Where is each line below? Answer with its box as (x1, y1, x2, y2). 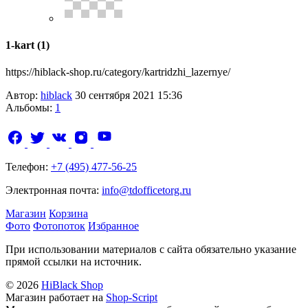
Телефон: (5, 161, 51, 173)
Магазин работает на (5, 291, 106, 304)
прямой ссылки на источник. (5, 256, 142, 268)
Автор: (5, 89, 41, 102)
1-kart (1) (5, 39, 49, 52)
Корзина (49, 208, 88, 220)
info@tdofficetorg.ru (102, 184, 191, 197)
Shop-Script (106, 291, 157, 304)
